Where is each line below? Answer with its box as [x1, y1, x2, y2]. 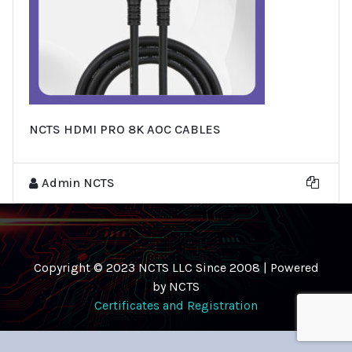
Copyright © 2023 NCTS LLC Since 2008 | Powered [33, 259, 319, 275]
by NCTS [152, 278, 200, 294]
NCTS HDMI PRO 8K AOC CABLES [29, 121, 221, 137]
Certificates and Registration [94, 297, 258, 313]
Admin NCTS [42, 174, 115, 190]
